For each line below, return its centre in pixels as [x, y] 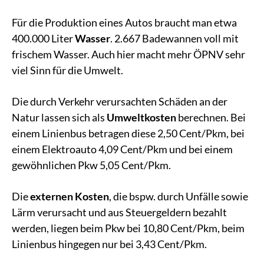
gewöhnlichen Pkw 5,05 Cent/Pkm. [95, 165]
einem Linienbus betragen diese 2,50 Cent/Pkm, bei [128, 133]
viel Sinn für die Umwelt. [69, 70]
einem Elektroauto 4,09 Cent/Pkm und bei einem [122, 149]
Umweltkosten [142, 117]
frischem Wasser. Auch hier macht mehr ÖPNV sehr [128, 54]
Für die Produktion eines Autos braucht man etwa [124, 22]
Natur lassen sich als [59, 117]
